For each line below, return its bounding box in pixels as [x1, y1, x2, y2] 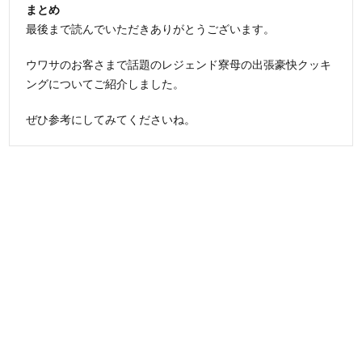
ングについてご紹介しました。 [26, 77, 185, 91]
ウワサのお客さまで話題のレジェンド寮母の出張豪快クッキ [26, 57, 332, 72]
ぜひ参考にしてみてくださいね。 [26, 112, 196, 127]
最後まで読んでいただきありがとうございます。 [26, 22, 276, 36]
